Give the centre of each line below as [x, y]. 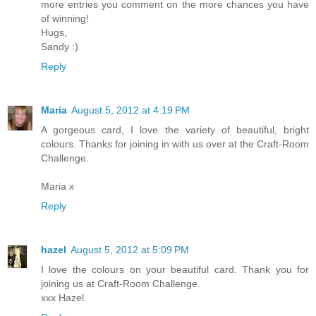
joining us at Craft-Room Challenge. [121, 284]
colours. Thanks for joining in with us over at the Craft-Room [175, 144]
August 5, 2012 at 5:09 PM [130, 250]
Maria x [57, 187]
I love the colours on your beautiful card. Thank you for [175, 269]
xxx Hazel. [64, 298]
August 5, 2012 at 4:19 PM [130, 110]
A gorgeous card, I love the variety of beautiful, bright [175, 130]
